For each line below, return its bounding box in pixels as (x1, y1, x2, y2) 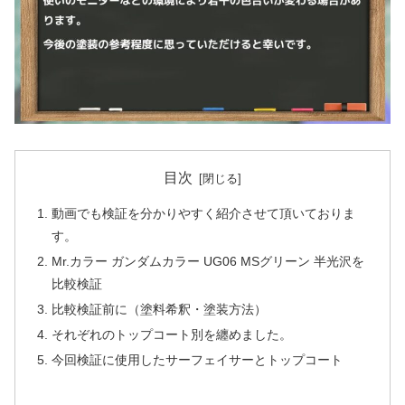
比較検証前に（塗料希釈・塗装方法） (52, 301, 268, 316)
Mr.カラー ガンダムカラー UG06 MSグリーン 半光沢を (52, 254, 365, 269)
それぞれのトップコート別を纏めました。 (52, 326, 293, 342)
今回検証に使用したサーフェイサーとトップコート (52, 352, 344, 367)
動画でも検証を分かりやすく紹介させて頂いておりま (52, 206, 356, 221)
